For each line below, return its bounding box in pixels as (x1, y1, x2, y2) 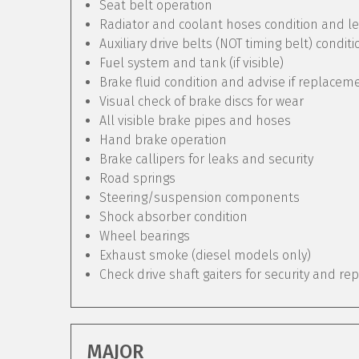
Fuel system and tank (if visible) (99, 55, 284, 71)
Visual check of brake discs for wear (99, 94, 304, 109)
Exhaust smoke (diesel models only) (99, 248, 311, 263)
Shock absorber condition (99, 209, 248, 224)
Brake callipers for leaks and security (99, 151, 313, 167)
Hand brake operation (99, 132, 227, 147)
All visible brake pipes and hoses (99, 113, 291, 128)
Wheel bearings (99, 228, 190, 244)
